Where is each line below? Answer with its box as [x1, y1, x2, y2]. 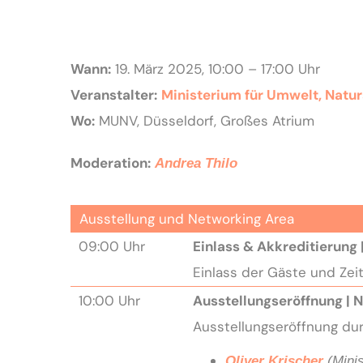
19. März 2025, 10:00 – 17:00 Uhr [110, 59, 320, 78]
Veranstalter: [70, 85, 157, 104]
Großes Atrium [220, 111, 314, 130]
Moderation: [70, 153, 151, 172]
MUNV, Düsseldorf [98, 111, 214, 130]
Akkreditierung [256, 237, 357, 255]
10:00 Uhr [78, 291, 140, 310]
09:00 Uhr [78, 237, 145, 255]
